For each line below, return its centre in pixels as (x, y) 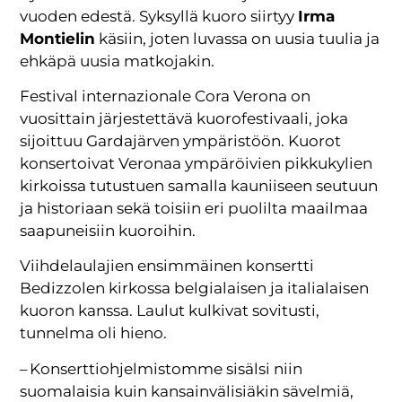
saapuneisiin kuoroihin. (108, 231)
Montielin (58, 38)
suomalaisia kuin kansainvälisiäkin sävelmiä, (187, 391)
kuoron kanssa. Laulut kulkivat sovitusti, (170, 311)
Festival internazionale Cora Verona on (166, 96)
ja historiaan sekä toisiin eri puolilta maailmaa (194, 209)
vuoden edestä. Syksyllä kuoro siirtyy (159, 16)
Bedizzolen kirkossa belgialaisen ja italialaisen (195, 288)
